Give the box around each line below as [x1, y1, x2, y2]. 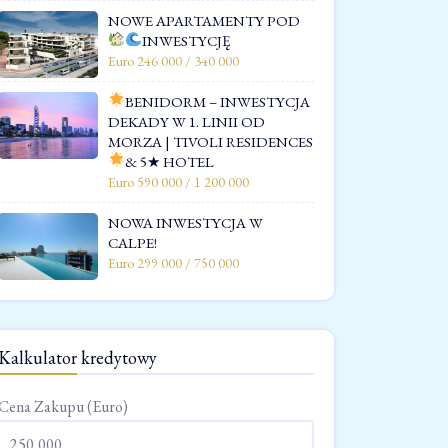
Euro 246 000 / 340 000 [108, 51, 239, 70]
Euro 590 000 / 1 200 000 [108, 172, 249, 191]
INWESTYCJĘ [142, 30, 231, 50]
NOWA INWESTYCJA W [108, 212, 263, 232]
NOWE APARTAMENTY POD [108, 10, 300, 30]
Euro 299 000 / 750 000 [108, 253, 239, 272]
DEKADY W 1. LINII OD [108, 111, 265, 131]
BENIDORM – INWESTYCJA [125, 91, 311, 111]
